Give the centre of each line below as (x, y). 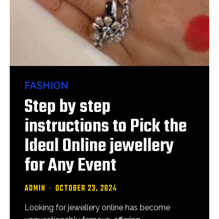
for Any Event (70, 166)
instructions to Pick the (106, 127)
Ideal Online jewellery (99, 146)
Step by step (67, 107)
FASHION (46, 86)
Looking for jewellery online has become (97, 208)
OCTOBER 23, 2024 (86, 189)
